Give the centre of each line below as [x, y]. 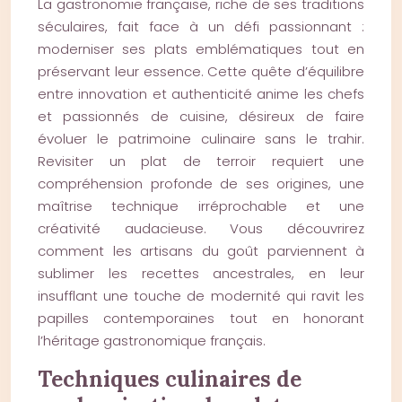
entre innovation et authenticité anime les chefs [201, 94]
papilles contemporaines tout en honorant [201, 318]
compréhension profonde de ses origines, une [201, 184]
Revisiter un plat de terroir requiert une [201, 161]
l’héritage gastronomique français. [152, 341]
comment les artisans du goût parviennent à [201, 251]
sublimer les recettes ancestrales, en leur [201, 273]
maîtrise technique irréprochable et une [201, 206]
